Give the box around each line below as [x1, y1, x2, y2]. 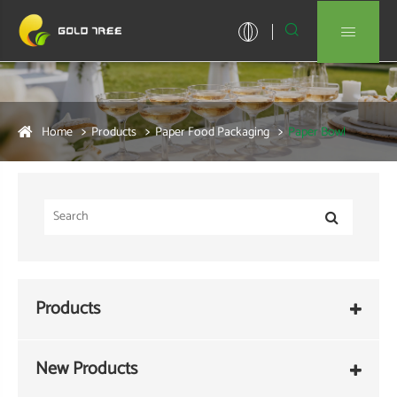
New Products [35, 354, 137, 385]
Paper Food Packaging [155, 121, 269, 143]
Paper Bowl [288, 121, 346, 143]
